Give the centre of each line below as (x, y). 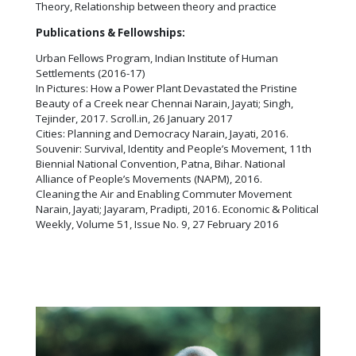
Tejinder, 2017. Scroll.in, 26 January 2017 (134, 119)
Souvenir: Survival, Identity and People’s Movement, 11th (174, 149)
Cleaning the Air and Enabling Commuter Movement (164, 194)
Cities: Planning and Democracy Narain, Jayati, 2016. (162, 134)
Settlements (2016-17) (91, 74)
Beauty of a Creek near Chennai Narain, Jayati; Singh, (164, 104)
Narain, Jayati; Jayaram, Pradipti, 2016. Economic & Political (177, 209)
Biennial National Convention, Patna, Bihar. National (161, 164)
